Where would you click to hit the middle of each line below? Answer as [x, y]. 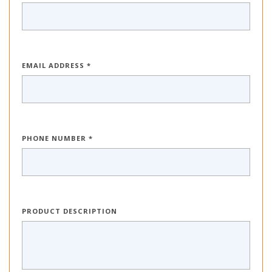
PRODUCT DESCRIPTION [70, 212]
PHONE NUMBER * [57, 139]
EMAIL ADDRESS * [56, 66]
